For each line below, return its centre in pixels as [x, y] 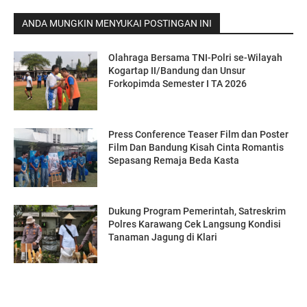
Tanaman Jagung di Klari [163, 237]
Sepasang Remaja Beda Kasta [174, 160]
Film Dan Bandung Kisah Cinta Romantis [196, 147]
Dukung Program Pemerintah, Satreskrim [197, 211]
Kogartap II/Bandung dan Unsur [177, 71]
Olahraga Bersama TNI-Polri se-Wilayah [196, 58]
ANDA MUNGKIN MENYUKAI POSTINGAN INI [117, 24]
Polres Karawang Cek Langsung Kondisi [195, 224]
